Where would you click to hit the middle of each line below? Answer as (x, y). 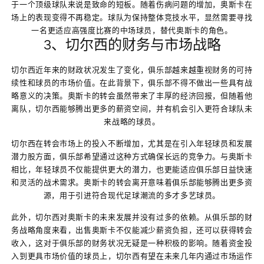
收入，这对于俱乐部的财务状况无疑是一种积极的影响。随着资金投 (132, 243)
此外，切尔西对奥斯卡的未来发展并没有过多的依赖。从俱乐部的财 (132, 217)
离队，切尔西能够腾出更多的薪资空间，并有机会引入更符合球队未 (132, 108)
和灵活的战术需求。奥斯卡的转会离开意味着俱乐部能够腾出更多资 (132, 182)
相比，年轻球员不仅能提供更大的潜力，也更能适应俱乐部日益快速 (132, 169)
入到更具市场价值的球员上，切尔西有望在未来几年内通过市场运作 (132, 256)
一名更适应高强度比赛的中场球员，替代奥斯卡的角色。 (132, 30)
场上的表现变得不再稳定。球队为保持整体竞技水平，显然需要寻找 (132, 17)
